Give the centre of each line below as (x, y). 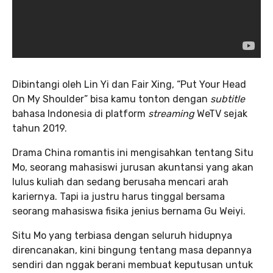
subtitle (228, 99)
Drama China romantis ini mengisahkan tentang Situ (133, 153)
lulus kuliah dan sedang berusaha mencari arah (120, 182)
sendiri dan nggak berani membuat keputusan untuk (133, 265)
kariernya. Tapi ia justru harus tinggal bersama (119, 197)
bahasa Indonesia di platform (80, 114)
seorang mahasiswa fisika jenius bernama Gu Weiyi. (129, 211)
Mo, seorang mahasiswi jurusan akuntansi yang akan (133, 168)
